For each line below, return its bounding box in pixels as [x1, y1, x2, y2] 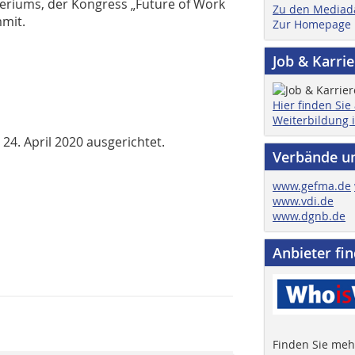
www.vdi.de [273, 193, 334, 208]
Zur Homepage [273, 16, 351, 32]
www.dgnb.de [273, 208, 345, 223]
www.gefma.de [273, 177, 351, 193]
